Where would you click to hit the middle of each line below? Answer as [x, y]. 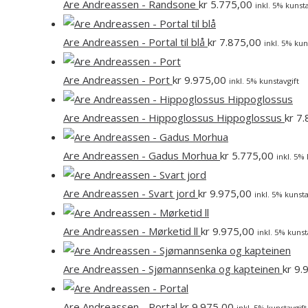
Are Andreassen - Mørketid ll [132, 231]
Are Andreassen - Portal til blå [135, 42]
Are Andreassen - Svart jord [131, 193]
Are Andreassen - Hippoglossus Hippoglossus [174, 118]
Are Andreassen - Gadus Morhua [142, 155]
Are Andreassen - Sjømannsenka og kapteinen [173, 269]
